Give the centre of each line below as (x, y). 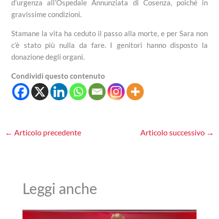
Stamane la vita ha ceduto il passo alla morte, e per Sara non (109, 33)
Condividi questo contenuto (58, 76)
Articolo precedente (47, 132)
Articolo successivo (173, 132)
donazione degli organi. (48, 56)
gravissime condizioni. (47, 14)
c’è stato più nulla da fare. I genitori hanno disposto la (109, 45)
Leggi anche (60, 188)
